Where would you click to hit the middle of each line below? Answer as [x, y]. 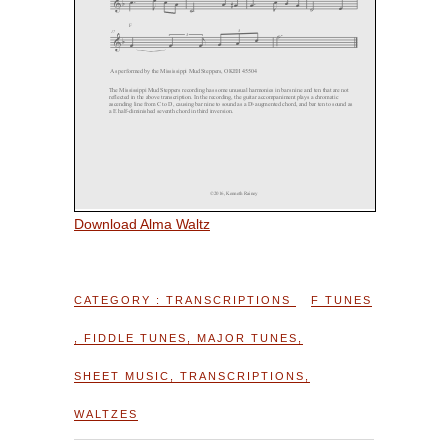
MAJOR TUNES [247, 338]
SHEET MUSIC [122, 376]
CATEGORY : [120, 300]
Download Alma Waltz [142, 224]
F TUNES [341, 300]
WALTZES [106, 414]
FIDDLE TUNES [135, 338]
